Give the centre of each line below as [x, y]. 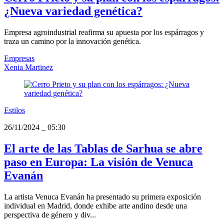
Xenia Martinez [28, 67]
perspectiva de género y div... [50, 214]
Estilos [14, 110]
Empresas [19, 58]
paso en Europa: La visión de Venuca [98, 162]
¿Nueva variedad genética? [73, 11]
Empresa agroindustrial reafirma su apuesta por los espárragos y [104, 32]
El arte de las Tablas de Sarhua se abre [103, 148]
